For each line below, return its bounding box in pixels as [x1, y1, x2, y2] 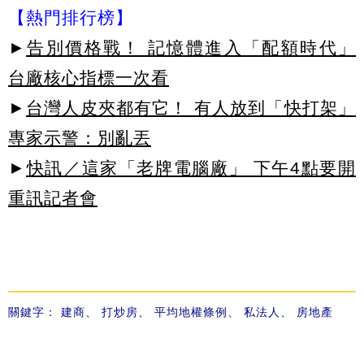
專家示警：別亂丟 [8, 128, 151, 148]
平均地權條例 [154, 305, 227, 319]
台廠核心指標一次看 [8, 68, 169, 88]
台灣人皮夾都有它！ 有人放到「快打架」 [26, 98, 356, 118]
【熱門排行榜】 [8, 8, 133, 28]
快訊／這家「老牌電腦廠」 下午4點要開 [26, 158, 356, 178]
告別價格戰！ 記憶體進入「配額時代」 [26, 38, 356, 58]
